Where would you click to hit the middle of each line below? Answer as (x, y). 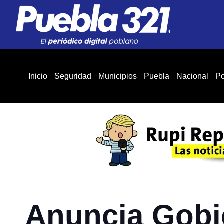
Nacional (192, 76)
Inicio (38, 76)
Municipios (118, 76)
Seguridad (73, 76)
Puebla (157, 76)
